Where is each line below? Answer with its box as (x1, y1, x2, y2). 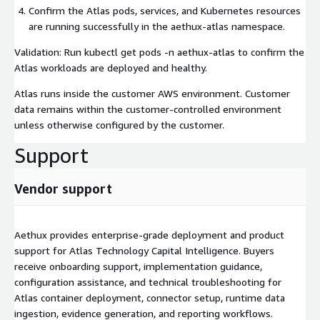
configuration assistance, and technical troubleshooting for (14, 276, 281, 289)
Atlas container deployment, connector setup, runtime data (14, 291, 285, 304)
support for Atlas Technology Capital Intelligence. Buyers (14, 244, 274, 257)
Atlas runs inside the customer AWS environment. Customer (14, 87, 290, 100)
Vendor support (14, 181, 112, 197)
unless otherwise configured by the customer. (14, 119, 224, 131)
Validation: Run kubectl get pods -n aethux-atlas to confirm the (14, 46, 304, 59)
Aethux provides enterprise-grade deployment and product (14, 229, 284, 241)
